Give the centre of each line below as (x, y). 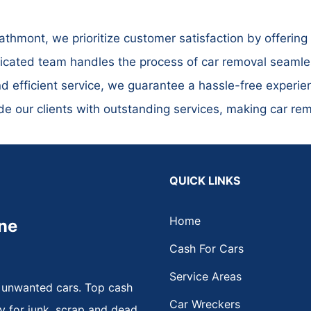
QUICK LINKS (205, 180)
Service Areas (205, 276)
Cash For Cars (207, 248)
